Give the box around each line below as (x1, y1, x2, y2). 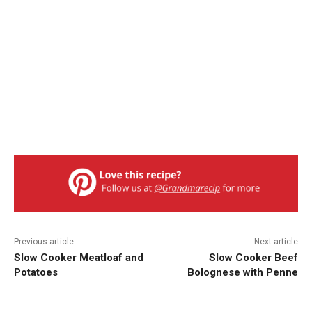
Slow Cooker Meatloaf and (14, 251, 143, 264)
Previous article (14, 236, 74, 247)
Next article (253, 236, 298, 247)
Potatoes (14, 265, 58, 279)
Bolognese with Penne (187, 265, 298, 279)
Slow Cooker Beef (208, 251, 298, 264)
